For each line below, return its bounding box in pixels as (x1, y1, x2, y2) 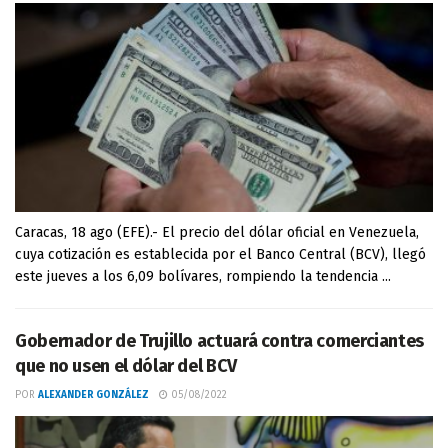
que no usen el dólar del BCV (15, 355, 237, 377)
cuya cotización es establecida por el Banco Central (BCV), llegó (15, 246, 426, 263)
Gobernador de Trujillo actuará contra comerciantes (15, 330, 425, 352)
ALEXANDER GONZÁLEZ (38, 389, 149, 401)
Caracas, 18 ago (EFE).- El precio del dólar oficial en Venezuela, (15, 224, 419, 241)
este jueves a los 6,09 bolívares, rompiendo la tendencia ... (15, 268, 391, 285)
